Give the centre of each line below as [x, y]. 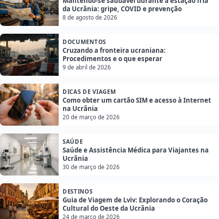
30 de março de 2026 [91, 167]
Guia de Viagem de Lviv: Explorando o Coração [135, 200]
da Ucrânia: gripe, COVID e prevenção [122, 9]
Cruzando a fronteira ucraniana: [114, 51]
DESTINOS [78, 192]
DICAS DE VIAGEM [89, 92]
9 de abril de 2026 [87, 67]
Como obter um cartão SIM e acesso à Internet [137, 100]
